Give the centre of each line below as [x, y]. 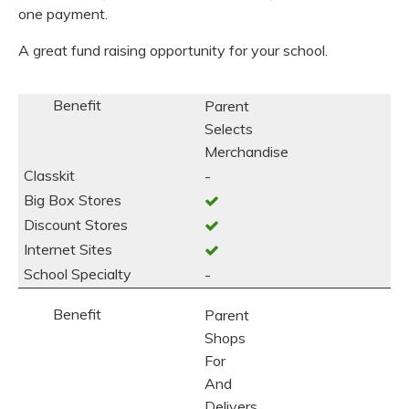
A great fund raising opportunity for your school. [173, 50]
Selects [229, 129]
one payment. [63, 14]
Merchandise [246, 152]
